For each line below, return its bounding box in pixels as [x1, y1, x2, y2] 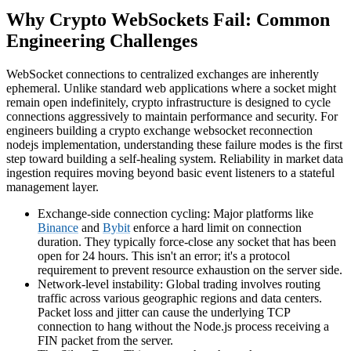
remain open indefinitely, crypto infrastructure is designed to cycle [6, 96, 331, 110]
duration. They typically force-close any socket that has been [38, 235, 336, 249]
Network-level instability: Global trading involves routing [38, 277, 320, 291]
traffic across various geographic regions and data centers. [38, 291, 322, 306]
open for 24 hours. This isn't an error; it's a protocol [38, 249, 290, 263]
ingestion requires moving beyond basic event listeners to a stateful [6, 166, 335, 180]
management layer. [6, 180, 99, 194]
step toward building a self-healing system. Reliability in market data [6, 152, 343, 166]
